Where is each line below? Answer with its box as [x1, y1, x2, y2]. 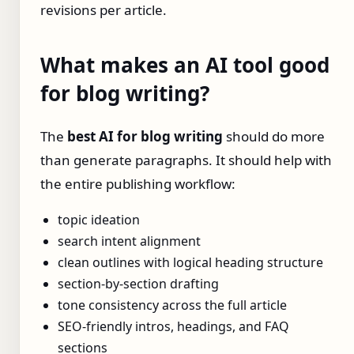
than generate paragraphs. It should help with [40, 150, 332, 169]
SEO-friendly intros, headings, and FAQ [58, 317, 289, 335]
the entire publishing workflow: [40, 174, 235, 193]
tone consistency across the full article [58, 296, 287, 314]
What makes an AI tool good [40, 51, 330, 80]
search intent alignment [58, 232, 201, 250]
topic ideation [58, 210, 140, 228]
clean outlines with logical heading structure [58, 253, 323, 271]
